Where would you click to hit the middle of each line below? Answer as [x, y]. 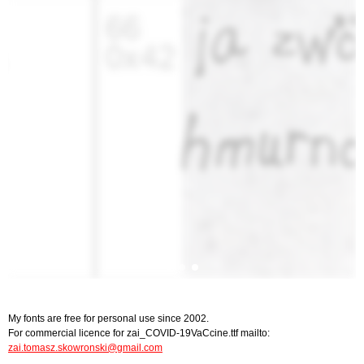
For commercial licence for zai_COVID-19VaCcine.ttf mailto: [139, 333]
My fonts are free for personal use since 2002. [108, 318]
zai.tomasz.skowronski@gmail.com [85, 347]
